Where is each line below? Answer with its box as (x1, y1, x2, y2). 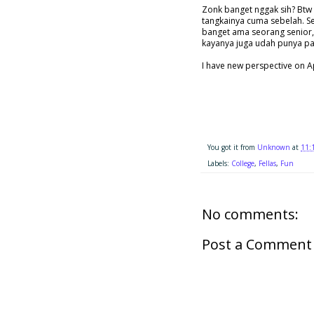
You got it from (207, 142, 257, 153)
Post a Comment (202, 235, 312, 254)
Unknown (257, 142, 292, 153)
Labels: (207, 158, 231, 168)
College (231, 158, 254, 168)
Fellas (259, 158, 276, 168)
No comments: (202, 204, 299, 224)
